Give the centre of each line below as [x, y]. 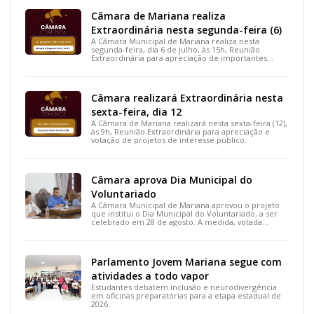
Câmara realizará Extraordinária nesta [187, 97]
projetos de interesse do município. [158, 66]
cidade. [104, 247]
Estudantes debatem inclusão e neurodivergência [184, 287]
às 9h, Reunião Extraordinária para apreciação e [180, 131]
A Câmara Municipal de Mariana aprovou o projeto [185, 205]
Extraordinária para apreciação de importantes [179, 57]
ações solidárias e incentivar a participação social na [188, 238]
